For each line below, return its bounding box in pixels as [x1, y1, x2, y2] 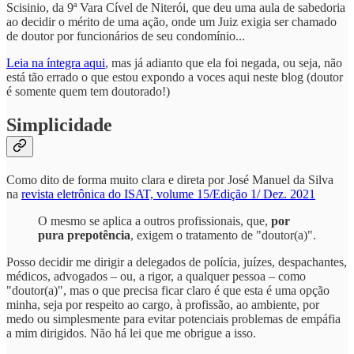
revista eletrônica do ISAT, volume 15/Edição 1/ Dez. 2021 [21, 186, 315, 201]
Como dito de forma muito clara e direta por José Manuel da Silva [6, 172, 333, 186]
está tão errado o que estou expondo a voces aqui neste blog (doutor [6, 70, 343, 84]
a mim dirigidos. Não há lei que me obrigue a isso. [6, 326, 256, 340]
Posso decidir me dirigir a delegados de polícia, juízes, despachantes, [6, 254, 347, 269]
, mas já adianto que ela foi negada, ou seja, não [105, 55, 342, 70]
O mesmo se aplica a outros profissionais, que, [38, 213, 271, 228]
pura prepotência [38, 228, 130, 242]
